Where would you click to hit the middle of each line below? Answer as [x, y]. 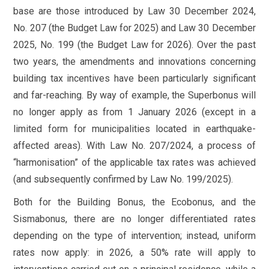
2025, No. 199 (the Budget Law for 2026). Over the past [134, 44]
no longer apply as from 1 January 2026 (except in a [134, 112]
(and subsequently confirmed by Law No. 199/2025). [123, 179]
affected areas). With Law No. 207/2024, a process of [134, 145]
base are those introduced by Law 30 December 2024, [134, 11]
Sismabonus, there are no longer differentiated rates [134, 219]
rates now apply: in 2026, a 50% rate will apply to [134, 252]
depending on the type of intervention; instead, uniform [134, 235]
